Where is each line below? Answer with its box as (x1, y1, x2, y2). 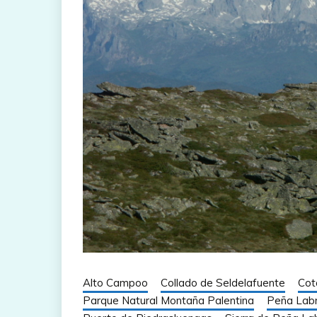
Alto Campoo (83, 275, 148, 289)
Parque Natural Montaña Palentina (83, 293, 254, 307)
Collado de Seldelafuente (161, 275, 285, 289)
